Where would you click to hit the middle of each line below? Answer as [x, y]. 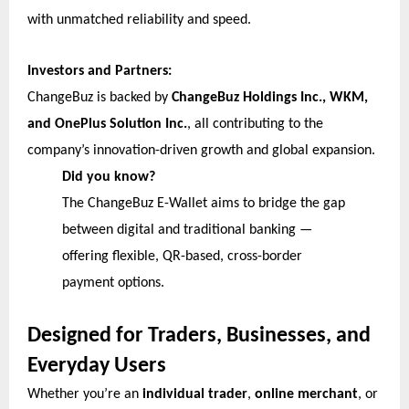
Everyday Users [97, 366]
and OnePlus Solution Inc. [107, 124]
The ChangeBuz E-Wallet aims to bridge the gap [203, 203]
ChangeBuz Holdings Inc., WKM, [270, 97]
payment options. [113, 283]
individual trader [195, 394]
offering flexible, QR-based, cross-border [182, 256]
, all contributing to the [255, 124]
